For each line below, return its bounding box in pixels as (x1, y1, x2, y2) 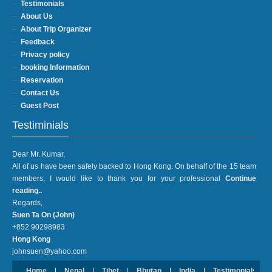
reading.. (12, 186, 42, 195)
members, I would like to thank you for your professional (12, 174, 221, 183)
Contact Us (21, 88, 59, 97)
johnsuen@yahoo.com (12, 246, 87, 256)
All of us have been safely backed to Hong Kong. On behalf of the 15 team (12, 161, 256, 171)
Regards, (12, 198, 42, 207)
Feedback (21, 37, 55, 46)
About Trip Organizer (21, 24, 92, 33)
